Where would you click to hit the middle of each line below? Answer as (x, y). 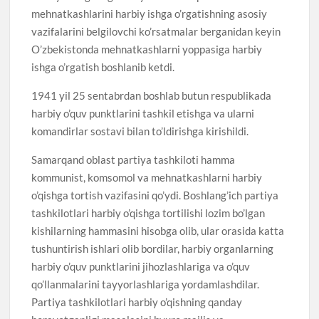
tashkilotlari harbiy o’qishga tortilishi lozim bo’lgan (148, 213)
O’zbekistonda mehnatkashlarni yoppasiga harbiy (147, 49)
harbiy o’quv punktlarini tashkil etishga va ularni (143, 113)
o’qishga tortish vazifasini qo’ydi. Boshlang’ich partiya (155, 195)
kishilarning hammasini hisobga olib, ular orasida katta (158, 230)
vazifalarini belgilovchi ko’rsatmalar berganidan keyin (156, 31)
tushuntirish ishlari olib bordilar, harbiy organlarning (153, 248)
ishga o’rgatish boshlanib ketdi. (103, 67)
